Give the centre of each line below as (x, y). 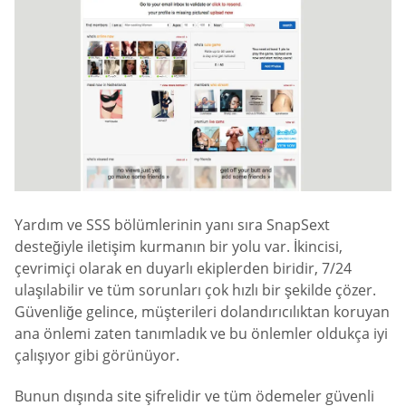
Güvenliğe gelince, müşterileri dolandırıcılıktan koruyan (202, 311)
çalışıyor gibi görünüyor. (97, 355)
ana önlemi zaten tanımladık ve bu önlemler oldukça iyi (201, 333)
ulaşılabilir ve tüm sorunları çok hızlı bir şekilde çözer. (195, 290)
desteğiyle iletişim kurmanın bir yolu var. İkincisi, (179, 246)
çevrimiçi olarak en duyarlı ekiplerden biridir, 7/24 (183, 268)
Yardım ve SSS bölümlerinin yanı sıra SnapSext (172, 224)
